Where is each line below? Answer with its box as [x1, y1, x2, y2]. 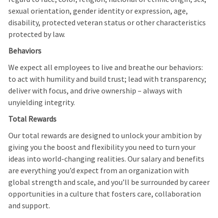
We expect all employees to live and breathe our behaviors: [8, 62, 203, 73]
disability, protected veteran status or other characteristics [8, 18, 206, 28]
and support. [8, 200, 50, 211]
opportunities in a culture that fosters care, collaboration [8, 189, 201, 199]
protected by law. [8, 29, 65, 39]
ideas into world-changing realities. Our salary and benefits [8, 154, 204, 164]
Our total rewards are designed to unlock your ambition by [8, 130, 201, 141]
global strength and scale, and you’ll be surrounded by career [8, 177, 210, 187]
